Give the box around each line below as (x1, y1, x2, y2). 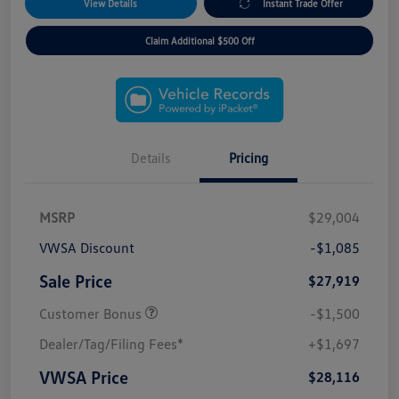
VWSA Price (39, 366, 128, 388)
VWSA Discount (39, 239, 134, 257)
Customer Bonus (39, 305, 145, 323)
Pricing (229, 150, 268, 167)
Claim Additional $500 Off (144, 35, 255, 47)
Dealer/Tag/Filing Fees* (39, 335, 183, 354)
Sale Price (39, 270, 112, 292)
